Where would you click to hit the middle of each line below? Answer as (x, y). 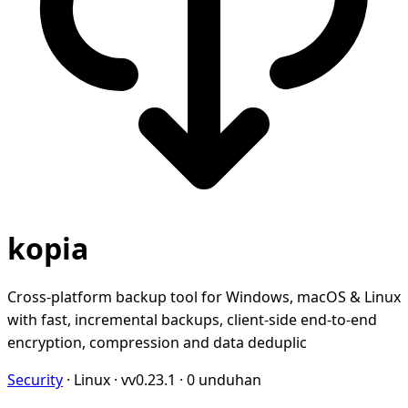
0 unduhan (224, 379)
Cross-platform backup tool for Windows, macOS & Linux (204, 296)
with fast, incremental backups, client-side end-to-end (192, 319)
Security (35, 379)
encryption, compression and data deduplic (157, 342)
